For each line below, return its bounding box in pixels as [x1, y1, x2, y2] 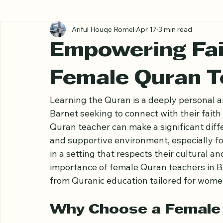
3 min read [158, 67, 192, 77]
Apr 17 [136, 67, 157, 77]
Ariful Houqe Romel [72, 67, 134, 77]
